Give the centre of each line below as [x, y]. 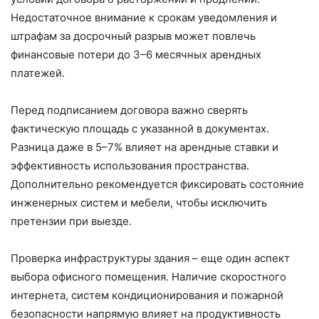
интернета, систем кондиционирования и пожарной [147, 296]
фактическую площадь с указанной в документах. [140, 129]
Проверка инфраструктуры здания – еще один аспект [150, 258]
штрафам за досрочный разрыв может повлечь [133, 36]
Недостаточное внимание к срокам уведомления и [144, 18]
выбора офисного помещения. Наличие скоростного [148, 277]
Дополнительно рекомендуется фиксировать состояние [157, 184]
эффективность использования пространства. [130, 166]
